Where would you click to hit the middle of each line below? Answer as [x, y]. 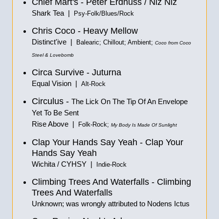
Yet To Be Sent [55, 113]
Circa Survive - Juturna [77, 72]
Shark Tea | [53, 13]
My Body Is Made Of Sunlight [144, 125]
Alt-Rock [93, 84]
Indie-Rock [111, 165]
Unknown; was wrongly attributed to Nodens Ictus [111, 204]
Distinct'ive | [54, 42]
